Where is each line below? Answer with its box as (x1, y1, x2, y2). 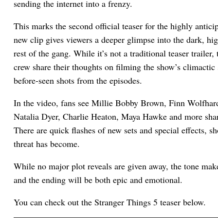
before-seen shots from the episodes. (14, 74, 142, 86)
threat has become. (14, 137, 80, 149)
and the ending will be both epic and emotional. (14, 173, 182, 185)
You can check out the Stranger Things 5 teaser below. (14, 196, 206, 208)
